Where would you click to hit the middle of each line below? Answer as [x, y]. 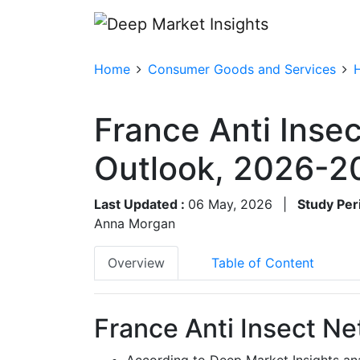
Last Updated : [141, 204]
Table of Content [263, 262]
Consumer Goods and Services [242, 69]
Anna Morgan [135, 223]
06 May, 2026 [230, 204]
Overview [136, 262]
